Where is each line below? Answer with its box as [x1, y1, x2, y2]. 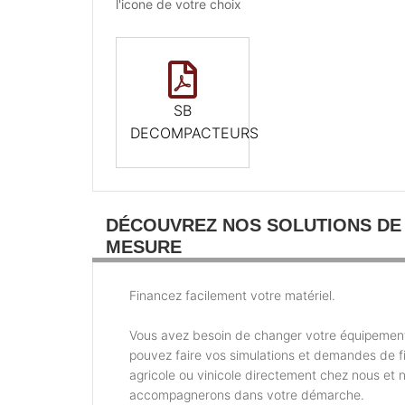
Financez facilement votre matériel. [129, 287, 335, 304]
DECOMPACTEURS [130, 124, 259, 143]
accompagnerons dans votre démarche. [129, 387, 364, 403]
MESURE [106, 237, 182, 258]
